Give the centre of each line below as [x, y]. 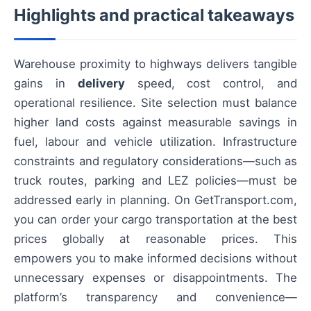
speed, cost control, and [211, 84]
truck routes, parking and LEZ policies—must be [155, 181]
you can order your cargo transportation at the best [155, 220]
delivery [101, 84]
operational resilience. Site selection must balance [155, 103]
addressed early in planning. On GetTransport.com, [155, 200]
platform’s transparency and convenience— [155, 297]
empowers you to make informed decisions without [155, 259]
